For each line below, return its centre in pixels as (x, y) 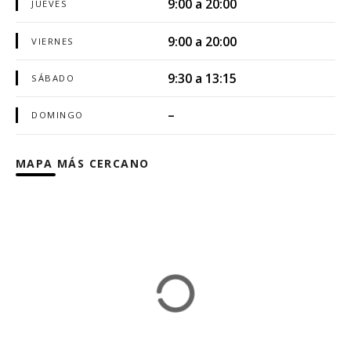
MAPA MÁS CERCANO (83, 163)
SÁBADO (53, 78)
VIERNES (53, 41)
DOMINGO (58, 115)
